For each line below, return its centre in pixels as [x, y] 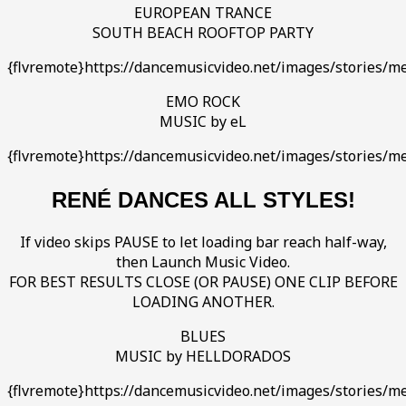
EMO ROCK [203, 102]
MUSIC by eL [203, 122]
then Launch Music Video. [203, 261]
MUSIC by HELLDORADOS [203, 356]
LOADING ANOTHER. [203, 301]
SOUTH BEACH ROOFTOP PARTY [203, 33]
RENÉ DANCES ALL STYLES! [203, 200]
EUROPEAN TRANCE [203, 13]
